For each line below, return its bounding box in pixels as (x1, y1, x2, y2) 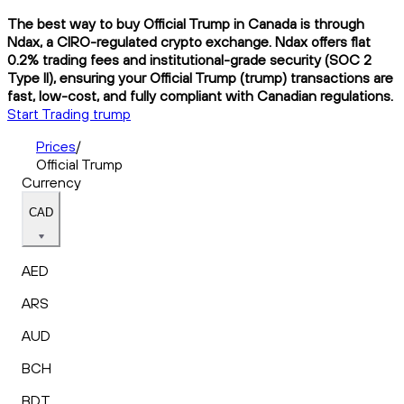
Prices (36, 136, 76, 155)
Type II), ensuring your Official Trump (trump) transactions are (7, 68, 393, 87)
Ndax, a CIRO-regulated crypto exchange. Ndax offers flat (7, 32, 371, 50)
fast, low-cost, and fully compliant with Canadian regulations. (7, 86, 393, 105)
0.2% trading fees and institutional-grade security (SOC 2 (7, 50, 372, 69)
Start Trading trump (7, 104, 131, 123)
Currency (22, 172, 81, 191)
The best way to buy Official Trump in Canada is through (7, 14, 364, 32)
